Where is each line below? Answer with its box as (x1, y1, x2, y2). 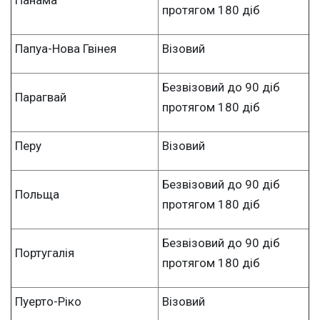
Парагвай (15, 89, 66, 104)
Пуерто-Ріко (15, 294, 81, 309)
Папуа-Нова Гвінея (15, 41, 116, 56)
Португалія (15, 245, 74, 260)
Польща (15, 186, 59, 201)
